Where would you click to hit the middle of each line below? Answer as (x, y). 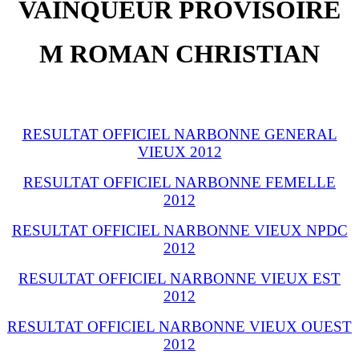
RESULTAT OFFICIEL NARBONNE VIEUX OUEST (179, 326)
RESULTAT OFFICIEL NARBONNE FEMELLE (179, 182)
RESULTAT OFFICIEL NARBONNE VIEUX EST (179, 278)
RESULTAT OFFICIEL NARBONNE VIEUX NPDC (179, 230)
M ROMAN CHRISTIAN (179, 54)
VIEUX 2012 (179, 151)
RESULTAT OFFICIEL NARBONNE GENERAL (179, 134)
